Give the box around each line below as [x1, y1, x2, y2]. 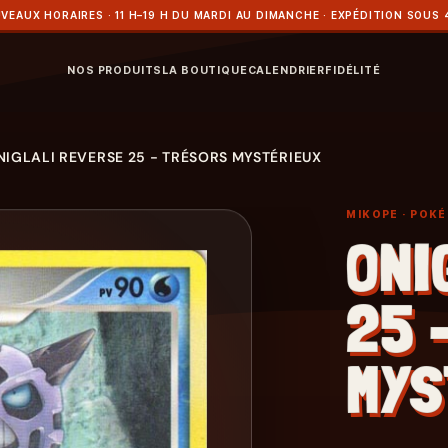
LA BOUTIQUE [162, 63, 248, 77]
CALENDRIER [247, 63, 326, 77]
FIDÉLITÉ [325, 63, 381, 77]
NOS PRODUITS [67, 63, 163, 77]
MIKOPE [346, 207, 399, 220]
